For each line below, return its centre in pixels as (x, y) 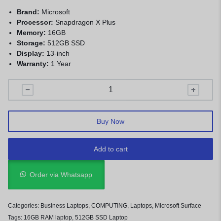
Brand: (29, 12)
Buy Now (110, 121)
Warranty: (34, 64)
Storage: (32, 43)
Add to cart (110, 149)
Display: (32, 53)
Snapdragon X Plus (86, 22)
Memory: (33, 33)
